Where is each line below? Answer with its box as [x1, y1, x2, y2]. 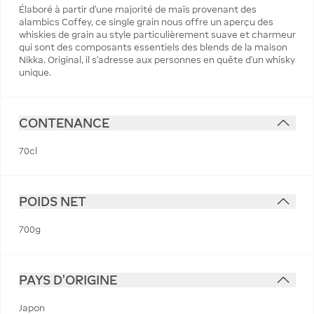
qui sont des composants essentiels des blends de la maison [18, 41, 287, 53]
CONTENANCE [18, 115, 109, 130]
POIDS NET [18, 193, 86, 209]
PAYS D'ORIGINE [18, 273, 117, 287]
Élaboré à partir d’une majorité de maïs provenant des [18, 4, 257, 15]
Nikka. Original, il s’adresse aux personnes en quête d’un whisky [18, 54, 295, 65]
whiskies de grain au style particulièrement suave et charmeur [18, 29, 296, 40]
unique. [18, 67, 51, 78]
